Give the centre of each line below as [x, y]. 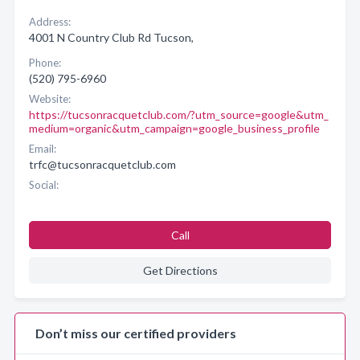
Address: [50, 22]
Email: [43, 149]
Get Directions [180, 270]
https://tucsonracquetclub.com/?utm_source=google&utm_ [179, 115]
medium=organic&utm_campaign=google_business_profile [174, 128]
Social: [44, 185]
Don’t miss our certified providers [136, 333]
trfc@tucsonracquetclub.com [102, 164]
